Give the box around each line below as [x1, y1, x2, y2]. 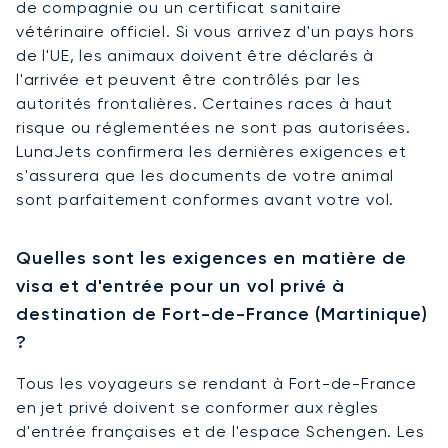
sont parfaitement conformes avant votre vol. [16, 189, 395, 209]
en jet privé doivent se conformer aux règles [16, 397, 380, 417]
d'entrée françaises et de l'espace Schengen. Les [16, 421, 425, 441]
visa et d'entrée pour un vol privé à [16, 274, 345, 297]
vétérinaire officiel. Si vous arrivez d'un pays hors [16, 21, 415, 41]
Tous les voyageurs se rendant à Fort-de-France [16, 373, 417, 393]
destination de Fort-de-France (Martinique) [16, 302, 429, 325]
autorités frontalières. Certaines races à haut [16, 93, 393, 113]
